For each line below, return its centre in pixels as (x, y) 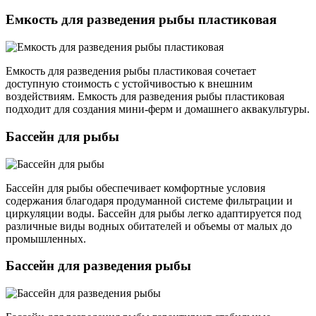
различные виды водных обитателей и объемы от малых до (149, 226)
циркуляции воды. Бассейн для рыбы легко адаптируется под (153, 213)
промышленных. (46, 238)
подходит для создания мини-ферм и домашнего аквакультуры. (158, 109)
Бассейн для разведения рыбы (98, 266)
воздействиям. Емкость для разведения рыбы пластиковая (145, 97)
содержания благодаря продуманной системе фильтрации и (149, 200)
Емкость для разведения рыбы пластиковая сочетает (131, 71)
